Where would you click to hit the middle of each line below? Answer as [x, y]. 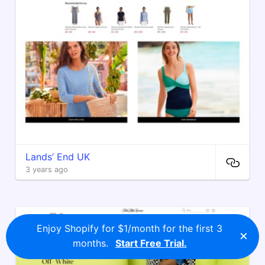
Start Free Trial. [151, 243]
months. [92, 243]
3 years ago [47, 170]
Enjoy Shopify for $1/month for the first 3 [130, 228]
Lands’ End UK [58, 157]
